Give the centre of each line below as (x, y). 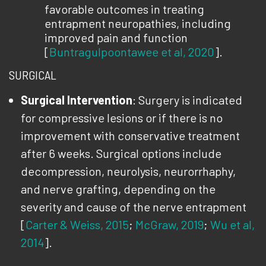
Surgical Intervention (77, 100)
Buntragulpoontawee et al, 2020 (132, 52)
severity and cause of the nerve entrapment (134, 207)
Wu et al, (232, 224)
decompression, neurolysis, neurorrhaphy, (128, 171)
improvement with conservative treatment (130, 135)
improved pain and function (116, 37)
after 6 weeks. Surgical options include (121, 153)
